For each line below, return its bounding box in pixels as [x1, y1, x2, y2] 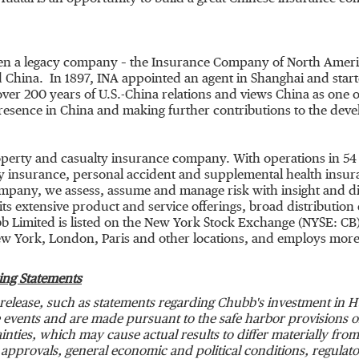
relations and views [159, 89, 276, 102]
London [49, 233, 95, 246]
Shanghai [251, 73, 304, 86]
